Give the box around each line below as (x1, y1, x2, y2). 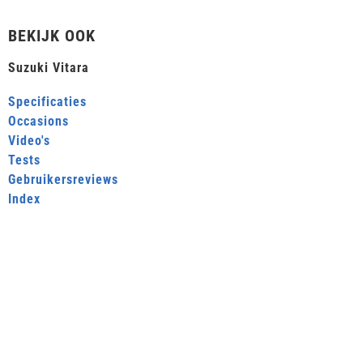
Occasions (8, 113, 69, 130)
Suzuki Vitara (8, 60, 89, 76)
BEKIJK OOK (8, 26, 96, 46)
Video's (8, 133, 50, 149)
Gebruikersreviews (8, 172, 118, 188)
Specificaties (8, 94, 87, 110)
